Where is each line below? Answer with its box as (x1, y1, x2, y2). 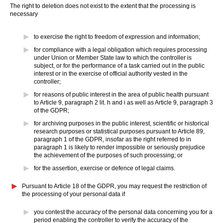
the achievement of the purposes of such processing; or (34, 152, 183, 159)
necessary (10, 10, 38, 17)
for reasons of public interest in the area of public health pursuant (34, 91, 209, 98)
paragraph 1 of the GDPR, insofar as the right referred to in (34, 136, 191, 143)
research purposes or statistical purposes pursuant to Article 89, (34, 128, 205, 135)
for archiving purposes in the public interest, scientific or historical (34, 120, 209, 127)
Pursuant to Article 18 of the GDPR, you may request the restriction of (22, 183, 207, 190)
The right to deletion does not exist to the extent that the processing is (10, 2, 196, 9)
